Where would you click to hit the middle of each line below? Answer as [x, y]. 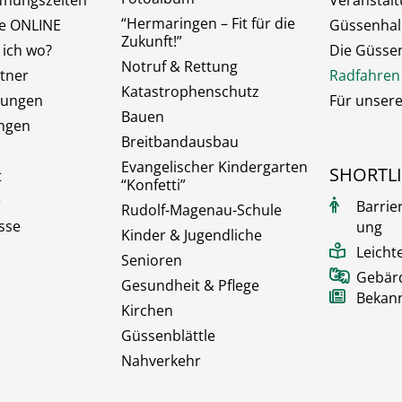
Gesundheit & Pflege [190, 286]
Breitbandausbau [179, 142]
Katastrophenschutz [190, 92]
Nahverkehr [161, 361]
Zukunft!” [151, 42]
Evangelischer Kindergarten [214, 167]
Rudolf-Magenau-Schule [201, 210]
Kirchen [147, 311]
